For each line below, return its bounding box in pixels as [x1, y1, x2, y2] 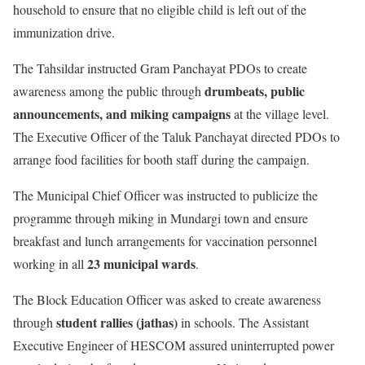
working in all [13, 255, 87, 272]
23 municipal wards [87, 254, 196, 273]
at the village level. [231, 105, 329, 122]
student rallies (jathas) [56, 313, 178, 332]
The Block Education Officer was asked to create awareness [13, 291, 321, 308]
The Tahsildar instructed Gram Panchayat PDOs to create [13, 59, 307, 77]
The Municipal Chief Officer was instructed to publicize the [13, 187, 318, 204]
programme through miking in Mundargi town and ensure [13, 209, 308, 226]
